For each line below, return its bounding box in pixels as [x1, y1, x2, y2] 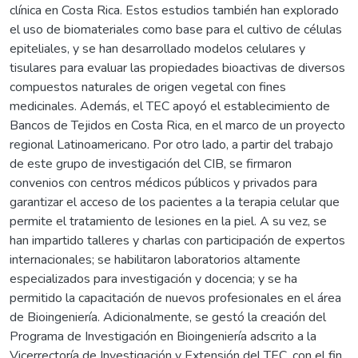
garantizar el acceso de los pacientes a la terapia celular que [10, 193, 340, 211]
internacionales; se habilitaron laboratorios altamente [10, 250, 300, 268]
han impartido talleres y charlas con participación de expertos [10, 231, 345, 249]
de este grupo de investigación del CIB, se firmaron [10, 154, 292, 173]
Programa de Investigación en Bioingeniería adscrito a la [10, 327, 316, 345]
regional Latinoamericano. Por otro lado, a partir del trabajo [10, 135, 333, 153]
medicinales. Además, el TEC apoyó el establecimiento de [10, 97, 330, 115]
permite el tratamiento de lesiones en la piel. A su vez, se [10, 212, 327, 230]
